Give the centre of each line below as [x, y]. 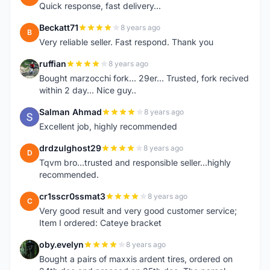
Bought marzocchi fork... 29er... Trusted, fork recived [144, 78]
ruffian [53, 64]
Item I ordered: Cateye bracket [100, 223]
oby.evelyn [61, 244]
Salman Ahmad [71, 112]
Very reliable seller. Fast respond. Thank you [126, 42]
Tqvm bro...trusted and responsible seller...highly [135, 162]
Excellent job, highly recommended [108, 126]
